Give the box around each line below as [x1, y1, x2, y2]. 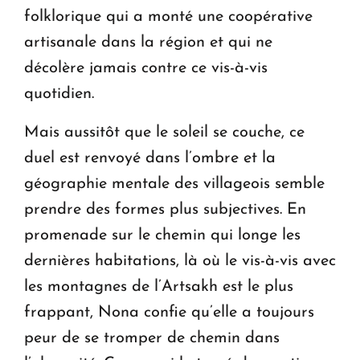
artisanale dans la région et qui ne [24, 35, 272, 51]
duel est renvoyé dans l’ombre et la [24, 150, 276, 167]
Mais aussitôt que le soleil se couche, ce [24, 125, 305, 141]
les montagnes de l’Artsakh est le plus [24, 279, 293, 296]
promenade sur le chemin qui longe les [24, 227, 301, 244]
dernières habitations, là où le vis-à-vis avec [24, 253, 336, 270]
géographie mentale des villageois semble [24, 176, 325, 193]
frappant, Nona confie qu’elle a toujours [24, 305, 314, 321]
